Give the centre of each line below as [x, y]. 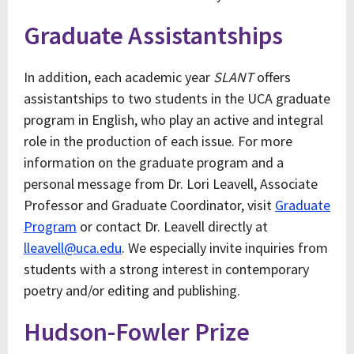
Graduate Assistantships [153, 36]
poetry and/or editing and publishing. [132, 290]
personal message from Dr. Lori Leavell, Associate [171, 184]
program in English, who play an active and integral [173, 120]
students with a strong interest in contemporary [166, 269]
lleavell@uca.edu [73, 248]
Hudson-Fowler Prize [137, 332]
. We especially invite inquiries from [225, 248]
